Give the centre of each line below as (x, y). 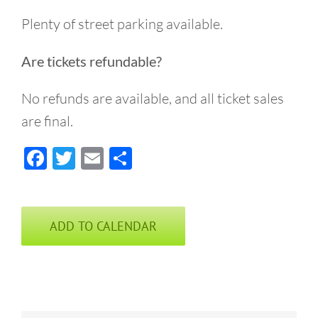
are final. (47, 121)
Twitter (111, 158)
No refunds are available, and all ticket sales (153, 98)
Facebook (94, 158)
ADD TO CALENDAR (103, 226)
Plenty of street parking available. (122, 24)
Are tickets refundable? (92, 61)
